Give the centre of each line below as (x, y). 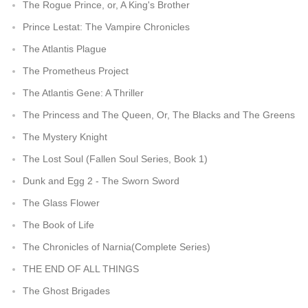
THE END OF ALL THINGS (81, 269)
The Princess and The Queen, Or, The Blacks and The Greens (159, 115)
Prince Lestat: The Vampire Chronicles (106, 27)
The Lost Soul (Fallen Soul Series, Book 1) (115, 159)
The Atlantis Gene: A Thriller (83, 93)
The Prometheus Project (76, 71)
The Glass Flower (61, 203)
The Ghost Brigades (66, 291)
